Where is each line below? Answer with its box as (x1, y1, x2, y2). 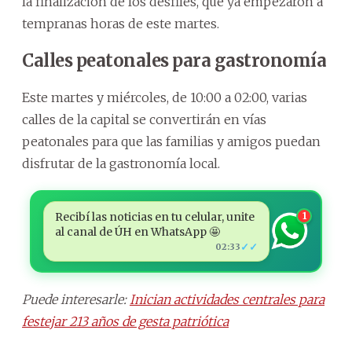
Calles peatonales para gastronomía (22, 49, 326, 71)
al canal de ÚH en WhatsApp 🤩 (54, 224, 220, 239)
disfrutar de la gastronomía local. (22, 155, 220, 171)
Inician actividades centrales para (130, 291, 324, 307)
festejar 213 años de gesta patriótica (22, 313, 229, 329)
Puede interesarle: (22, 291, 130, 307)
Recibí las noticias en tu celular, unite (54, 209, 255, 224)
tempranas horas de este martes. (22, 15, 219, 31)
